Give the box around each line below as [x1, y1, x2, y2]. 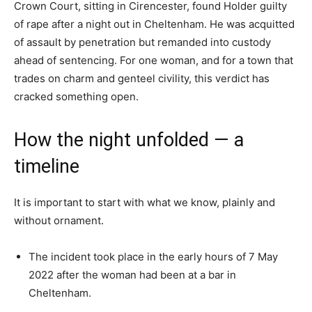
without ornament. [14, 213, 104, 227]
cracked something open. [14, 89, 139, 103]
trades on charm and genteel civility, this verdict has [14, 71, 270, 85]
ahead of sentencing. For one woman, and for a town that [14, 53, 293, 67]
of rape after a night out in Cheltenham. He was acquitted [14, 17, 295, 31]
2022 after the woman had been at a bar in [29, 267, 236, 281]
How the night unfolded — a [14, 128, 244, 151]
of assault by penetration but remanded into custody [14, 35, 271, 49]
